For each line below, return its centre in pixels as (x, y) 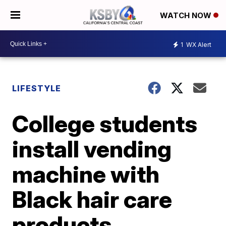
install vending (92, 149)
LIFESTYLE (37, 88)
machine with (86, 174)
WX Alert (198, 44)
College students (105, 124)
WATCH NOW (187, 16)
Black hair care (92, 199)
